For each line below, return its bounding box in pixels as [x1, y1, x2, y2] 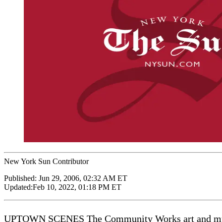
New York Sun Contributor [4, 157, 89, 166]
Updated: [4, 182, 33, 191]
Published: [4, 173, 39, 182]
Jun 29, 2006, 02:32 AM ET [39, 173, 127, 182]
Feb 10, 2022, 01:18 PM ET [33, 182, 121, 191]
